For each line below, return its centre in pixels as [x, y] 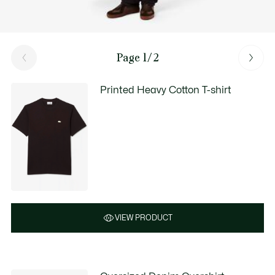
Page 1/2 [137, 57]
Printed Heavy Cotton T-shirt [166, 90]
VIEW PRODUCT [144, 218]
